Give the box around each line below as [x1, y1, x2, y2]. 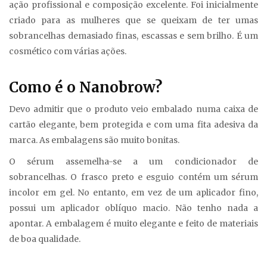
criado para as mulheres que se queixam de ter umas [9, 15, 258, 26]
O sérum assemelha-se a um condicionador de [9, 156, 258, 167]
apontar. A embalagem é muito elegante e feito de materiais [9, 218, 258, 229]
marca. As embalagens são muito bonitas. [9, 135, 179, 146]
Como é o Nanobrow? [9, 78, 162, 97]
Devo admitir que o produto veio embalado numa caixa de [9, 104, 258, 115]
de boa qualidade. [9, 234, 80, 245]
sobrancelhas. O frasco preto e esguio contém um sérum [9, 172, 258, 183]
